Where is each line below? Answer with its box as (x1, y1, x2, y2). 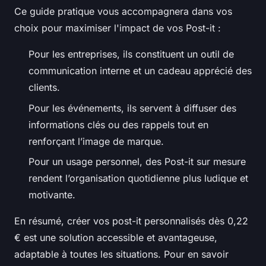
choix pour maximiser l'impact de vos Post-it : (14, 22, 221, 34)
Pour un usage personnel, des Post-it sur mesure (28, 156, 246, 167)
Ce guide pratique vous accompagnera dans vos (14, 5, 232, 18)
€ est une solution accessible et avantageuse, (14, 232, 217, 243)
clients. (28, 81, 60, 94)
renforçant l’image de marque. (28, 135, 164, 147)
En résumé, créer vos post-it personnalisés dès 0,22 (14, 215, 248, 227)
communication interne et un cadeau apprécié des (28, 65, 252, 77)
